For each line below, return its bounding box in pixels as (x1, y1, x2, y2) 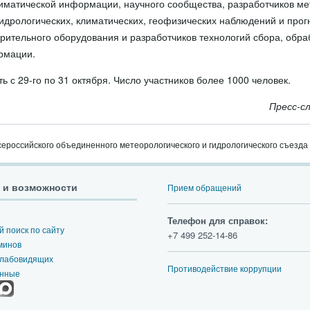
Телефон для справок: (167, 214, 268, 227)
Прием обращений (167, 181, 241, 193)
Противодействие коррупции (167, 262, 282, 274)
